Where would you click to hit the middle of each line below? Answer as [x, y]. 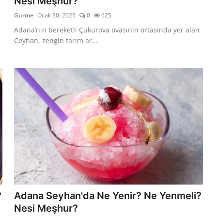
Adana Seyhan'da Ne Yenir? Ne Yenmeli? [108, 195]
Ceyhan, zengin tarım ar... [56, 40]
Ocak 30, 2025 [57, 15]
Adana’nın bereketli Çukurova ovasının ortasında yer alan [107, 30]
